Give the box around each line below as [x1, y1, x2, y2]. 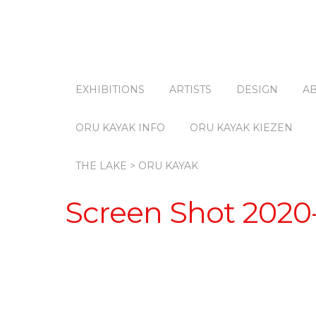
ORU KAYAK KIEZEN [190, 121, 293, 134]
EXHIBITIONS [75, 83, 145, 96]
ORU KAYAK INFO [75, 121, 165, 134]
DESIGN [236, 83, 278, 96]
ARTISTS [169, 83, 212, 96]
